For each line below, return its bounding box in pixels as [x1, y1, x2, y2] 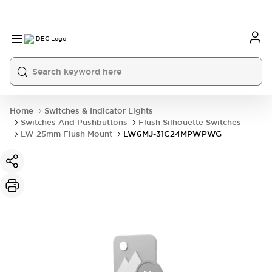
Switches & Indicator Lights [44, 106, 153, 116]
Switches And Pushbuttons [21, 117, 127, 127]
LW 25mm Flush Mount [21, 129, 112, 139]
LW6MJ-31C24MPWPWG [123, 129, 222, 139]
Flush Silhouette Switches [138, 117, 241, 127]
